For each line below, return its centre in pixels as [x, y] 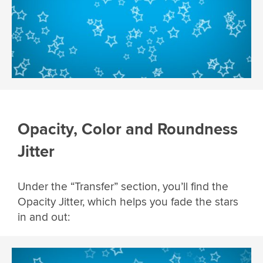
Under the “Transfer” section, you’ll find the [123, 186]
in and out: [44, 217]
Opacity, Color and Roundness [128, 129]
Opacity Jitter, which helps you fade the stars [128, 202]
